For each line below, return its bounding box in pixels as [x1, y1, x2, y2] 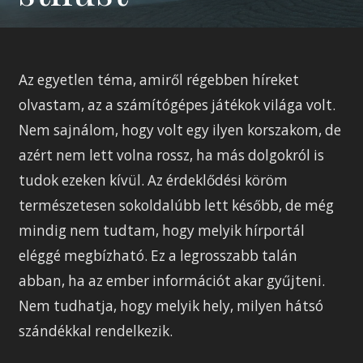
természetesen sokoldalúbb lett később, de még [19, 196, 335, 216]
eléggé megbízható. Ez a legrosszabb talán [19, 246, 298, 266]
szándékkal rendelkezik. [19, 322, 173, 341]
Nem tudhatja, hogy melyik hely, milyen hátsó [19, 297, 324, 316]
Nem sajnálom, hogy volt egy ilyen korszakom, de [19, 121, 342, 140]
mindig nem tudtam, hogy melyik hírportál [19, 221, 305, 241]
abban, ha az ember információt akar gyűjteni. [19, 271, 326, 291]
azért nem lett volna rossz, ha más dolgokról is [19, 146, 325, 165]
